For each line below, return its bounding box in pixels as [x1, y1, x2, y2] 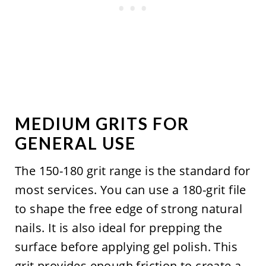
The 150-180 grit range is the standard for [14, 162, 251, 179]
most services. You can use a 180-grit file [14, 181, 246, 198]
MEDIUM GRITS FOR [14, 113, 189, 134]
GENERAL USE [14, 132, 136, 153]
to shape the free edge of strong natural [14, 200, 242, 217]
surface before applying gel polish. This [14, 238, 237, 255]
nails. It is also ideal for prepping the [14, 219, 222, 236]
